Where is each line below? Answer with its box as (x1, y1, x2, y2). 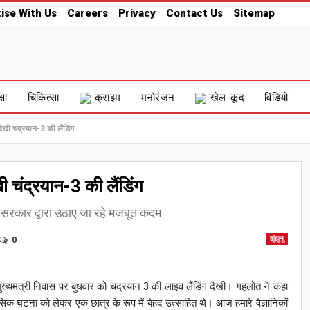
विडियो (264, 91, 289, 104)
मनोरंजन (140, 91, 175, 104)
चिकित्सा (27, 91, 60, 104)
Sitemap (232, 7, 275, 19)
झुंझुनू (269, 235, 284, 242)
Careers (66, 7, 108, 19)
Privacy (118, 7, 156, 19)
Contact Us (165, 7, 223, 19)
